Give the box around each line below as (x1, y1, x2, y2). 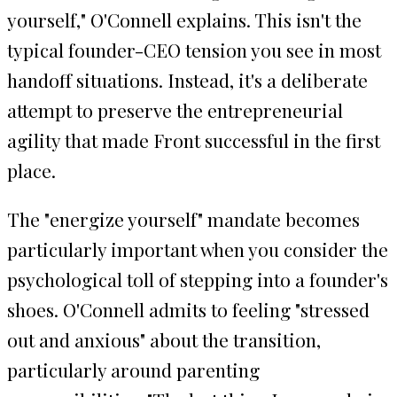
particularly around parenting (7, 356, 260, 382)
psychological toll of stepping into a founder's (7, 266, 388, 292)
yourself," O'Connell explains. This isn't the (7, 6, 362, 32)
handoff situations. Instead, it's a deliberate (7, 66, 368, 92)
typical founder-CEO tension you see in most (7, 36, 381, 62)
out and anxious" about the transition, (7, 326, 321, 352)
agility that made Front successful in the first (7, 127, 380, 152)
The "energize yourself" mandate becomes (7, 206, 360, 231)
